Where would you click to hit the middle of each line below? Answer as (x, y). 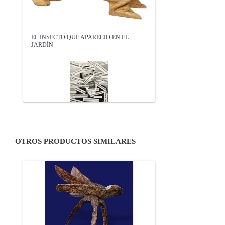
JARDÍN (42, 44)
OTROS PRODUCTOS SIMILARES (75, 141)
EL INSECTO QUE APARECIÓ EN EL (80, 37)
